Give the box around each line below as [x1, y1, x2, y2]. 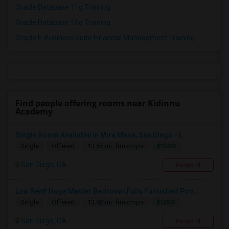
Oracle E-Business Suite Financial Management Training [15, 34, 195, 42]
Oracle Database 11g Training [15, 3, 110, 12]
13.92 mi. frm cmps [87, 198, 144, 207]
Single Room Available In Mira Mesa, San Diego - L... [15, 131, 189, 140]
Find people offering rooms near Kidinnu [15, 98, 180, 109]
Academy [15, 106, 53, 118]
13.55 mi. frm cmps [87, 142, 144, 150]
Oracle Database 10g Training [15, 18, 110, 27]
